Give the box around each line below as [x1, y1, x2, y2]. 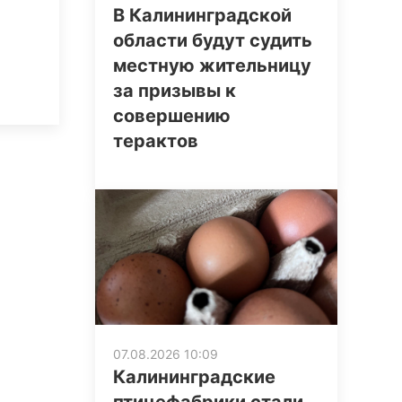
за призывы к [113, 80, 236, 102]
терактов [113, 130, 198, 153]
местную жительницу [113, 55, 311, 77]
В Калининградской [113, 4, 292, 27]
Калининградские [113, 366, 275, 389]
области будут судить [113, 30, 312, 52]
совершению [113, 105, 231, 127]
